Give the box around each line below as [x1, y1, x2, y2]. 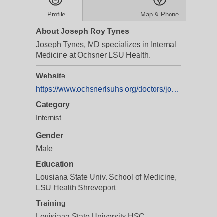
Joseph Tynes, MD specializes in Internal [36, 40, 176, 48]
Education [36, 160, 74, 168]
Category [36, 100, 70, 108]
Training [36, 199, 66, 207]
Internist [36, 113, 61, 122]
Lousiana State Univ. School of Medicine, [36, 173, 177, 181]
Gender [36, 131, 63, 139]
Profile [47, 11, 66, 18]
